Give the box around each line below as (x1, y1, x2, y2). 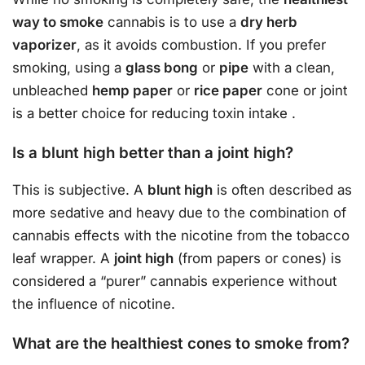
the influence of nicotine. (12, 296, 175, 313)
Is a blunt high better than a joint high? (12, 143, 293, 162)
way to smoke (12, 14, 103, 31)
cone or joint (262, 82, 348, 99)
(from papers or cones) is (174, 250, 341, 267)
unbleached (12, 82, 92, 99)
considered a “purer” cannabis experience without (12, 273, 337, 290)
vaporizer (12, 37, 77, 54)
